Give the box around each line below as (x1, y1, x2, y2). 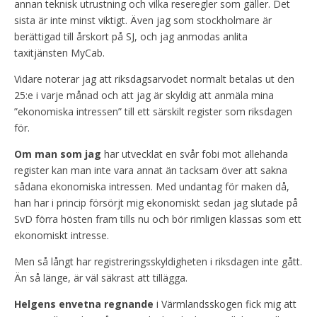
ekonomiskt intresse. (14, 228, 109, 242)
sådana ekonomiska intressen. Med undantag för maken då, (14, 179, 289, 193)
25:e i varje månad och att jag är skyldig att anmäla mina (14, 88, 274, 102)
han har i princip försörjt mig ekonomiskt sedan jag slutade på (14, 195, 298, 209)
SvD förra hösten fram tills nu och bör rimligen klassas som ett (14, 212, 301, 226)
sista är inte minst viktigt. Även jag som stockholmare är (14, 13, 272, 27)
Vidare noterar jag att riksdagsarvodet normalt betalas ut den (14, 71, 294, 86)
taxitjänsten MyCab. (14, 45, 105, 59)
